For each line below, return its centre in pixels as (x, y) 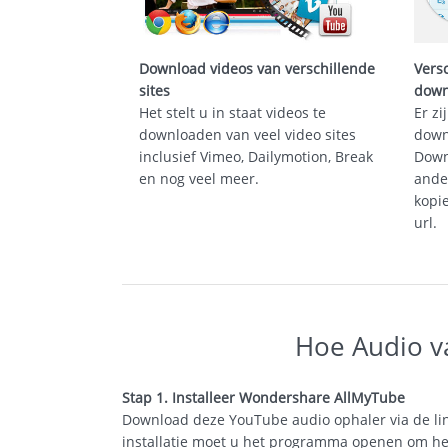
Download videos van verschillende (256, 68)
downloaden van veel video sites (247, 134)
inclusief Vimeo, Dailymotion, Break (255, 156)
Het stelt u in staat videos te (232, 112)
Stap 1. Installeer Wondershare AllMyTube (263, 397)
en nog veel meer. (198, 178)
